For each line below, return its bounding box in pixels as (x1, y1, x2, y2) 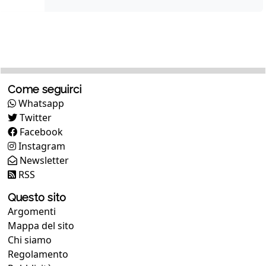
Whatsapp (16, 97, 64, 110)
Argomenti (8, 205, 56, 218)
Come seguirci (8, 83, 81, 96)
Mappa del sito (8, 219, 74, 232)
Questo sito (8, 191, 66, 204)
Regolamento (8, 248, 68, 261)
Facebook (17, 125, 63, 138)
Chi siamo (8, 233, 52, 246)
